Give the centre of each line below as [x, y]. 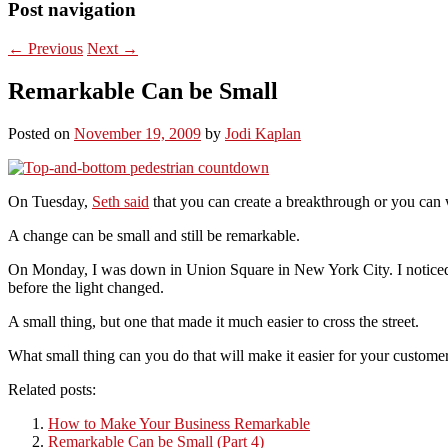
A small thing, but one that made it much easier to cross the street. [213, 321]
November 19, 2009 [137, 133]
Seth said [120, 201]
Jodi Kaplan [263, 133]
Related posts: [52, 389]
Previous [53, 48]
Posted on [41, 133]
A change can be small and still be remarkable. [154, 235]
